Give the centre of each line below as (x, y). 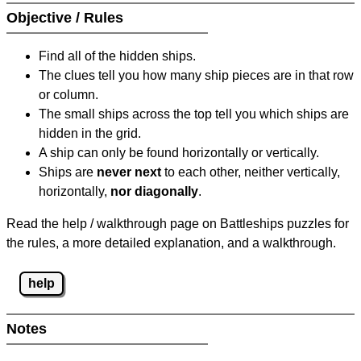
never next (129, 172)
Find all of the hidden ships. (117, 56)
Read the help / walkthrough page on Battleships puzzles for (178, 224)
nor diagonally (154, 192)
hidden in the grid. (90, 134)
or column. (68, 95)
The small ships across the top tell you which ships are (194, 114)
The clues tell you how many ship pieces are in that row (196, 76)
